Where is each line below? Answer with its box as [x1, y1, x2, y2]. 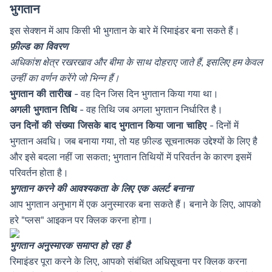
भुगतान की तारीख [10, 87, 71, 100]
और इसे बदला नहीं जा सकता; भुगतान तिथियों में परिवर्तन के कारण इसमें [10, 151, 251, 163]
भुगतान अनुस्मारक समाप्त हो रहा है [10, 239, 130, 252]
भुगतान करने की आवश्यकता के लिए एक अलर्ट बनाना [10, 182, 193, 195]
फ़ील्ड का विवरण [10, 40, 68, 53]
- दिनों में [209, 119, 239, 132]
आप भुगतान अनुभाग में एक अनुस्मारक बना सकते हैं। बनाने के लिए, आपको [10, 198, 261, 211]
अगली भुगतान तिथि [10, 103, 77, 116]
